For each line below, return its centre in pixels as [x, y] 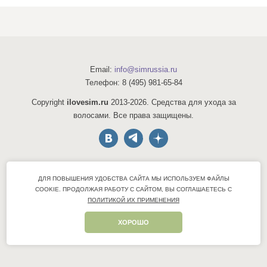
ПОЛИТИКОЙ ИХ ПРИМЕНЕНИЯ [133, 200]
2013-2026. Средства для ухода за [172, 102]
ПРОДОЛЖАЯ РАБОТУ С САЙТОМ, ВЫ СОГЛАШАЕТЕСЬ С [146, 189]
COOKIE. [48, 189]
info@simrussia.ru [146, 69]
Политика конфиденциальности [133, 208]
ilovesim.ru [87, 102]
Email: [102, 69]
